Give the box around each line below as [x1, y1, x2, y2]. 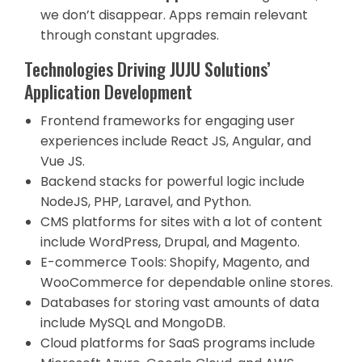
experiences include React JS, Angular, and [40, 132, 311, 150]
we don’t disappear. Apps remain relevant [40, 6, 308, 24]
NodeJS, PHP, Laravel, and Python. [40, 192, 251, 211]
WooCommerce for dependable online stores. [40, 273, 333, 292]
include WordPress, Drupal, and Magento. [40, 233, 300, 251]
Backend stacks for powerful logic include [40, 172, 305, 191]
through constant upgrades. [40, 26, 219, 44]
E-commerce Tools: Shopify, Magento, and [40, 253, 309, 271]
